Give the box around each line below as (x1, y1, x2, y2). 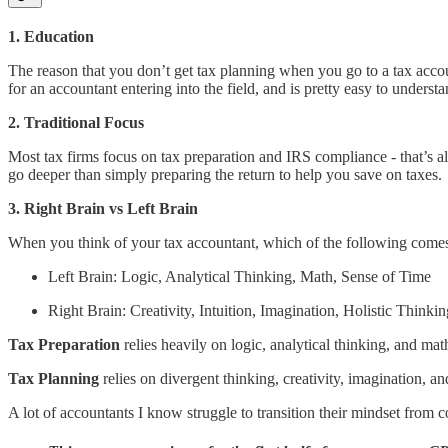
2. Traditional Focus (8, 114, 144, 132)
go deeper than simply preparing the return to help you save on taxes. (8, 166, 442, 184)
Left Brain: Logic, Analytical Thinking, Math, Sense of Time (48, 268, 431, 286)
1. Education (8, 28, 94, 46)
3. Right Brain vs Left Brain (8, 200, 198, 218)
